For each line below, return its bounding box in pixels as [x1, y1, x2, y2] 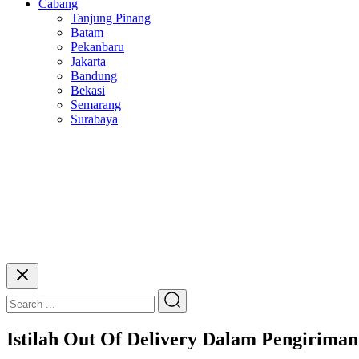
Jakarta [71, 54, 106, 68]
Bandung [71, 69, 117, 83]
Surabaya [71, 112, 118, 126]
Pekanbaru [71, 40, 124, 54]
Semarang [71, 98, 121, 111]
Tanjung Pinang [71, 11, 151, 25]
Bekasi [71, 83, 105, 97]
